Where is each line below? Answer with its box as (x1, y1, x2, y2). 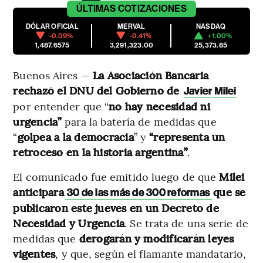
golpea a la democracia (17, 129, 134, 144)
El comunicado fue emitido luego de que (13, 168, 217, 184)
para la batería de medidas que (61, 113, 217, 129)
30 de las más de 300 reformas (65, 186, 213, 199)
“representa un (149, 129, 225, 144)
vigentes (13, 245, 56, 261)
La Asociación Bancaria (92, 67, 209, 82)
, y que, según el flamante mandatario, (55, 245, 247, 261)
